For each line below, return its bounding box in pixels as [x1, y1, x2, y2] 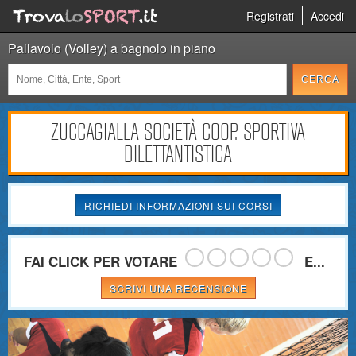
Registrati [246, 8, 294, 24]
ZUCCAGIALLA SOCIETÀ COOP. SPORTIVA [51, 118, 305, 145]
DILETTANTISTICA [124, 141, 232, 168]
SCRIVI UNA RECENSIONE [109, 281, 247, 295]
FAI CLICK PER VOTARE [23, 252, 177, 271]
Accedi [311, 8, 344, 24]
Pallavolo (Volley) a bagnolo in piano [8, 39, 215, 57]
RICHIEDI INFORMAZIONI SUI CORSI [83, 199, 273, 212]
